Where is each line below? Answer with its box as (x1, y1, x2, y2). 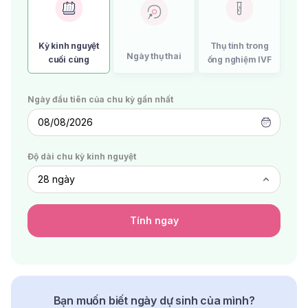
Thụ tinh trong (210, 40, 269, 51)
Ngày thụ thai (126, 50, 181, 61)
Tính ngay (129, 214, 179, 226)
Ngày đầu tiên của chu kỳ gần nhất (27, 93, 173, 104)
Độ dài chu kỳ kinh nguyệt (27, 151, 136, 162)
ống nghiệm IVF (207, 54, 272, 65)
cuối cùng (47, 54, 89, 65)
